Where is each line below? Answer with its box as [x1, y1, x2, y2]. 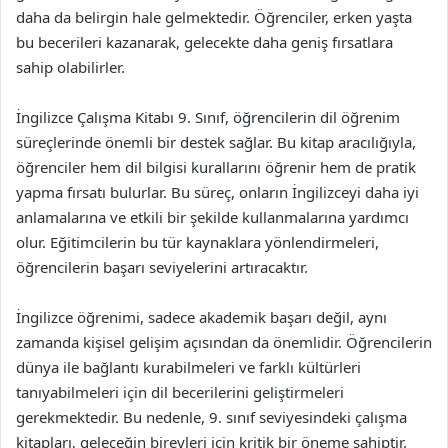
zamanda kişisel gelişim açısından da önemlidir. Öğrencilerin [16, 331, 432, 352]
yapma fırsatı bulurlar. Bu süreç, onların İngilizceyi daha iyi [16, 181, 419, 202]
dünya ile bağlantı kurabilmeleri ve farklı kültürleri [16, 356, 361, 377]
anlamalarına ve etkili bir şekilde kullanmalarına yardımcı [16, 206, 409, 227]
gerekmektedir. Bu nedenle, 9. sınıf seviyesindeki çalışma [16, 406, 407, 427]
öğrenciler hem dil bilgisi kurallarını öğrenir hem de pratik [16, 156, 416, 177]
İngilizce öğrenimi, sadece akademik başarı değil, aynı [16, 306, 387, 327]
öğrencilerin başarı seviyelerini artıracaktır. [16, 256, 308, 277]
